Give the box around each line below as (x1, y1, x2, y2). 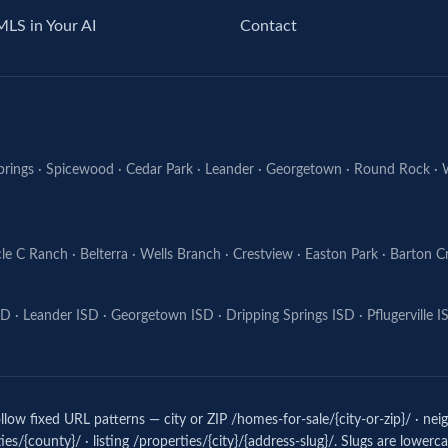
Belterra (80, 248, 128, 262)
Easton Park (305, 248, 378, 262)
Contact (240, 18, 297, 34)
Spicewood (46, 163, 114, 177)
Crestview (233, 248, 293, 262)
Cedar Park (126, 163, 193, 177)
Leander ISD (23, 309, 99, 323)
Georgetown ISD (111, 309, 214, 323)
